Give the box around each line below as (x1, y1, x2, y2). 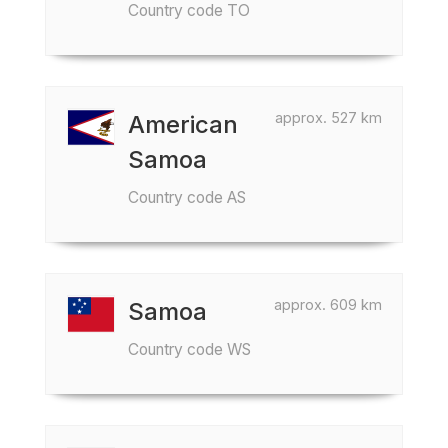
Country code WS (128, 340, 251, 359)
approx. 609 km (274, 296, 382, 313)
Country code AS (128, 188, 246, 207)
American (128, 110, 238, 139)
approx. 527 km (275, 109, 382, 126)
